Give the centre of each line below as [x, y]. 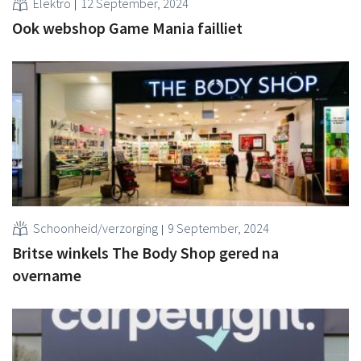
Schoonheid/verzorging [95, 228]
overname [47, 275]
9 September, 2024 [218, 228]
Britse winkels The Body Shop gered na [145, 252]
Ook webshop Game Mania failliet [127, 27]
